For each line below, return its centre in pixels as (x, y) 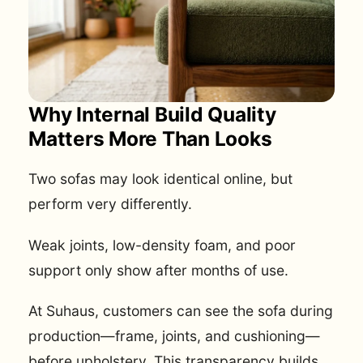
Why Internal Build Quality (152, 115)
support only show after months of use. (158, 270)
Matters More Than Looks (150, 139)
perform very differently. (110, 204)
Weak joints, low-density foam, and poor (162, 245)
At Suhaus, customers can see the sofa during (181, 310)
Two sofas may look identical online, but (160, 179)
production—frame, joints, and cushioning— (174, 335)
